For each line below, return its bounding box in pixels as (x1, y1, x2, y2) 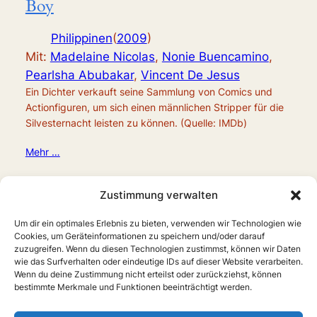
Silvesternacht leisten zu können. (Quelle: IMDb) (25, 117, 247, 129)
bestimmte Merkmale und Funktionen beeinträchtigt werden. (14, 282, 252, 292)
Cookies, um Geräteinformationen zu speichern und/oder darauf (14, 231, 265, 241)
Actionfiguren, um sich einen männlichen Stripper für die (25, 101, 284, 114)
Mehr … (25, 146, 60, 158)
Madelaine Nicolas (50, 50, 155, 64)
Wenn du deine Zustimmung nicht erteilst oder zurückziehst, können (14, 269, 282, 279)
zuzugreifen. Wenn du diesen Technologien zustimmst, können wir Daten (14, 243, 301, 254)
